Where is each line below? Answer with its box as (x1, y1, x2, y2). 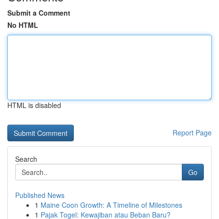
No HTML (7, 20, 38, 30)
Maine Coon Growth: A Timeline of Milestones (41, 200, 182, 210)
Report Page (173, 128, 212, 137)
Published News (15, 190, 65, 200)
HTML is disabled (7, 100, 61, 110)
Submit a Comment (7, 8, 70, 18)
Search (15, 154, 37, 164)
